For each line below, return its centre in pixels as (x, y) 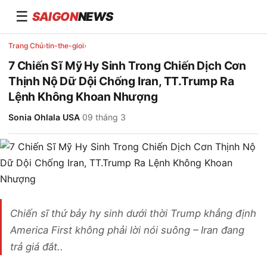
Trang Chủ (26, 46)
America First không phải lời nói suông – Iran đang (127, 230)
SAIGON (55, 17)
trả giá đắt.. (37, 247)
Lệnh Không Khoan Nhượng (83, 97)
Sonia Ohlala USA (44, 117)
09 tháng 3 (104, 117)
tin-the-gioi (65, 46)
